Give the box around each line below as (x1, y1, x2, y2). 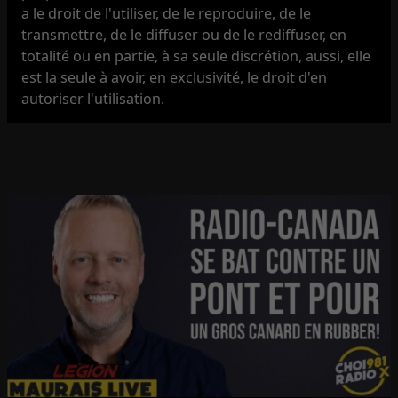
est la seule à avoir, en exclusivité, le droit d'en (21, 67, 328, 87)
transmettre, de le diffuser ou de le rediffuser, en (21, 24, 347, 44)
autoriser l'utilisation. (21, 88, 165, 108)
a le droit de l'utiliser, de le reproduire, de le (21, 3, 312, 23)
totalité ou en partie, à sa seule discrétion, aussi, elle (21, 45, 371, 66)
